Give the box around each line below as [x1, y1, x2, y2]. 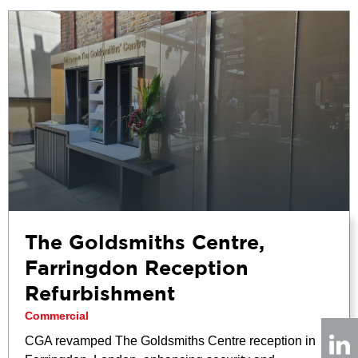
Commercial [25, 308, 89, 322]
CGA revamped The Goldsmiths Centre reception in [25, 333, 316, 348]
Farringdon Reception [25, 260, 249, 278]
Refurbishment [25, 285, 175, 304]
